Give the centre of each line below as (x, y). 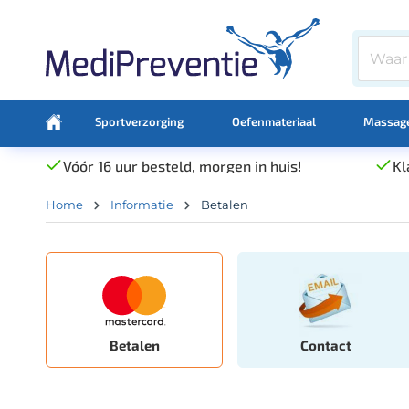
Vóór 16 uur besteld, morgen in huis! (182, 165)
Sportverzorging (140, 121)
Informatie (142, 204)
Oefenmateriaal (273, 121)
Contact (326, 345)
